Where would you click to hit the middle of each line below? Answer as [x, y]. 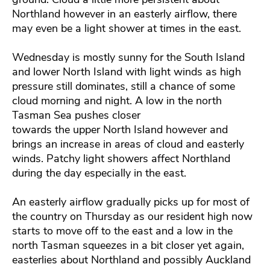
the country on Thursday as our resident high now [132, 217]
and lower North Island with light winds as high [127, 72]
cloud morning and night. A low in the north [117, 101]
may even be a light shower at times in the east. [127, 29]
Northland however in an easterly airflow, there [124, 14]
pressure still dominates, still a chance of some [124, 86]
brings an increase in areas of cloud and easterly [128, 144]
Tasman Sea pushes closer [76, 115]
